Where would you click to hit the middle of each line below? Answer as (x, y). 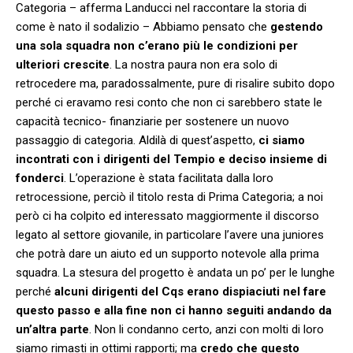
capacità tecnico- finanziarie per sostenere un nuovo (152, 121)
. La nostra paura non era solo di (193, 64)
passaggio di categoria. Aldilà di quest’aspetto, (137, 140)
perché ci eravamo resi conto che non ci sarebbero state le (169, 102)
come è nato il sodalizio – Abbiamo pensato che (143, 26)
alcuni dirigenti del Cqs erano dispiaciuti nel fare (190, 291)
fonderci (40, 178)
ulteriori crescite (63, 64)
